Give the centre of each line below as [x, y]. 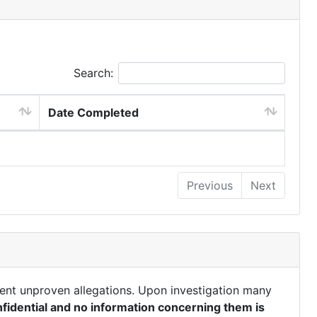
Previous [210, 185]
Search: [93, 73]
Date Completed [93, 113]
